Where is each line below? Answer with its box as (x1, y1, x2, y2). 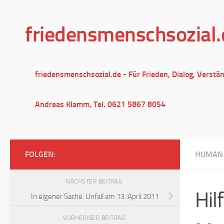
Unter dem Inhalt (13, 9, 72, 19)
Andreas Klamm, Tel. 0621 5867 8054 (35, 99, 165, 109)
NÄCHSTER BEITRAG (66, 178, 124, 185)
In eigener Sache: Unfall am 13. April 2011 (31, 191, 159, 201)
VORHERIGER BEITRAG (63, 214, 127, 221)
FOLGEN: (25, 149, 55, 159)
